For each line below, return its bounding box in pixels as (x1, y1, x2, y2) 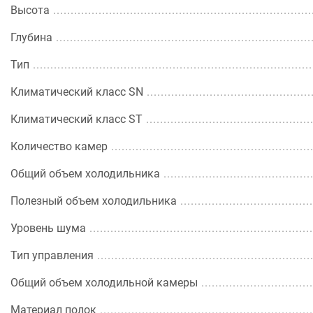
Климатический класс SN (10, 85, 143, 99)
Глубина (10, 31, 52, 44)
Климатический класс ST (10, 112, 143, 126)
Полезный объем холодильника (10, 194, 177, 208)
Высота (10, 3, 50, 17)
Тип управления (10, 249, 94, 262)
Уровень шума (10, 221, 86, 235)
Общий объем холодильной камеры (10, 276, 198, 289)
